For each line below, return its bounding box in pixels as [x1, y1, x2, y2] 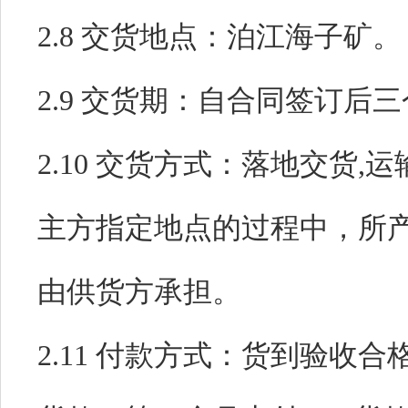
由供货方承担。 [37, 275, 241, 308]
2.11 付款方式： [37, 339, 241, 372]
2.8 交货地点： [37, 20, 227, 53]
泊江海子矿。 [227, 20, 402, 53]
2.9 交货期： [37, 84, 198, 117]
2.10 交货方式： [37, 148, 241, 180]
